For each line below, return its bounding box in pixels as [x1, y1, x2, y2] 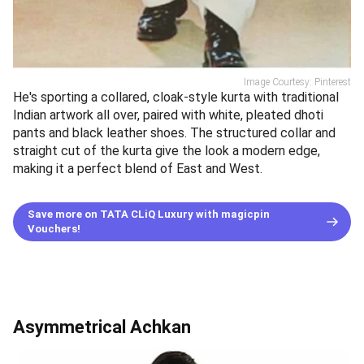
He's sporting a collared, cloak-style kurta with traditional [13, 89, 339, 105]
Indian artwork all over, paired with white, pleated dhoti [13, 106, 323, 123]
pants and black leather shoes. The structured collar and [13, 124, 336, 141]
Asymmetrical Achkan [13, 316, 191, 337]
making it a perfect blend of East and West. [13, 160, 262, 176]
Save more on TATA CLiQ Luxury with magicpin [28, 207, 270, 220]
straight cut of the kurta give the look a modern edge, [13, 142, 320, 158]
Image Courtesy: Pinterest [244, 76, 351, 88]
